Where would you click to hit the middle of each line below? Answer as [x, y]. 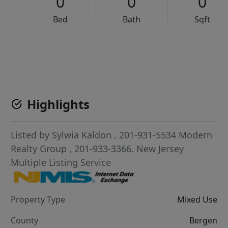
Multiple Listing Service [61, 163]
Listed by [32, 135]
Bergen [203, 220]
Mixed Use [197, 199]
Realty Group [40, 149]
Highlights [59, 104]
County [25, 220]
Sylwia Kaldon [82, 135]
